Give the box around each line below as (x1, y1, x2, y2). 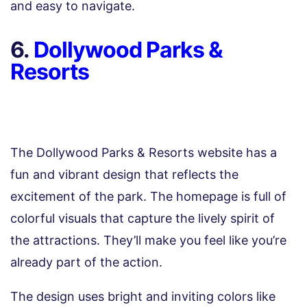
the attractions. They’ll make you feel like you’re (10, 233, 286, 248)
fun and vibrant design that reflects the (10, 167, 238, 182)
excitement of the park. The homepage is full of (10, 189, 286, 204)
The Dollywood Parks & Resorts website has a (10, 145, 277, 160)
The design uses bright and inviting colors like (10, 289, 275, 304)
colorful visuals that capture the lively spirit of (10, 211, 275, 226)
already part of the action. (10, 255, 162, 270)
